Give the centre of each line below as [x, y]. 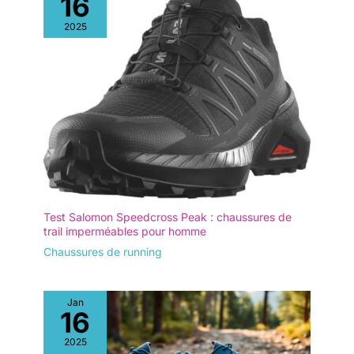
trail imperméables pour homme [125, 231]
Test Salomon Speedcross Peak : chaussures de [168, 217]
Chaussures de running [103, 251]
